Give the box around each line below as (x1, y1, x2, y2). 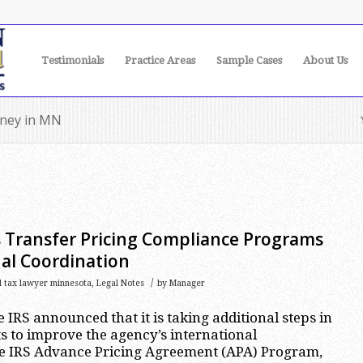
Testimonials (41, 54, 104, 66)
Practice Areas (125, 54, 195, 66)
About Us (303, 54, 348, 66)
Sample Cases (216, 54, 282, 66)
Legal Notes (96, 278, 144, 288)
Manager (169, 278, 205, 288)
